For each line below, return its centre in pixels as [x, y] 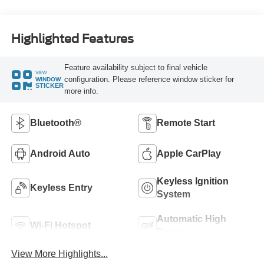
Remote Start [186, 123]
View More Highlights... [59, 254]
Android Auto [60, 153]
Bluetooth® [55, 123]
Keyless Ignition [193, 181]
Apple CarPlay [189, 153]
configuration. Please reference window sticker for [149, 79]
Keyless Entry [61, 187]
